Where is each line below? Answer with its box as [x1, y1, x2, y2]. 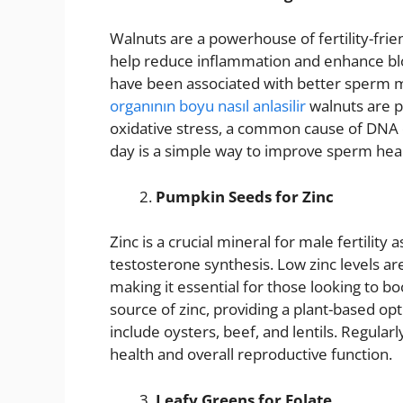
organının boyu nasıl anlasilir [110, 95, 306, 117]
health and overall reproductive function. [110, 344, 392, 365]
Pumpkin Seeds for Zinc [156, 185, 334, 207]
